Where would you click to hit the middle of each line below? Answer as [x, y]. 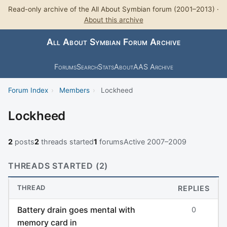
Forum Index [28, 90]
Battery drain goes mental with [76, 210]
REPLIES [194, 188]
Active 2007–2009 [155, 141]
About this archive [113, 20]
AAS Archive [153, 66]
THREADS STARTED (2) [58, 165]
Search [87, 66]
